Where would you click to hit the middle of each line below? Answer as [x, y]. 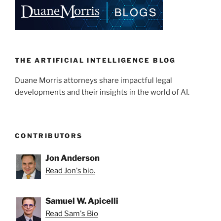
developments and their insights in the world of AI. [102, 92]
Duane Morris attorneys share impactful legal [93, 80]
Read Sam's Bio [72, 213]
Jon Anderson [73, 158]
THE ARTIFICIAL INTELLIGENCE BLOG [95, 60]
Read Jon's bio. [70, 170]
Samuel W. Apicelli [82, 201]
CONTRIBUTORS [49, 136]
